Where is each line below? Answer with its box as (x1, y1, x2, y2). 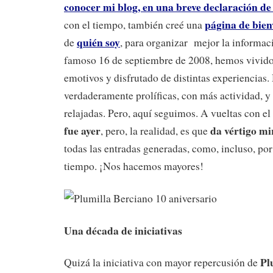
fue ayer (64, 122, 101, 138)
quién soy (77, 34, 120, 50)
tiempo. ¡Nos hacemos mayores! (64, 158, 204, 173)
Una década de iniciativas (64, 222, 182, 238)
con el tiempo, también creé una (64, 17, 205, 32)
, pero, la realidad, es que (101, 123, 210, 138)
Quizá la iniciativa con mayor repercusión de (64, 255, 260, 270)
